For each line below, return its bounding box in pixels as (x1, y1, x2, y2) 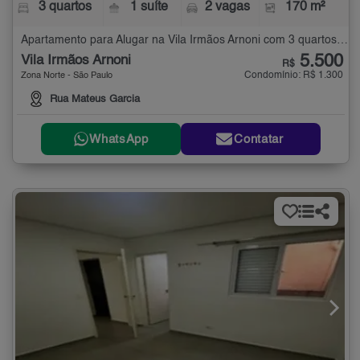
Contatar (234, 133, 284, 145)
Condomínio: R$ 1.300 (244, 70, 343, 80)
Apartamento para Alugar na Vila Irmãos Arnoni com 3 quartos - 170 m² (337, 34, 348, 46)
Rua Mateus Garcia (50, 94, 140, 105)
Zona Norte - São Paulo (21, 71, 112, 80)
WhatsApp (89, 133, 149, 145)
